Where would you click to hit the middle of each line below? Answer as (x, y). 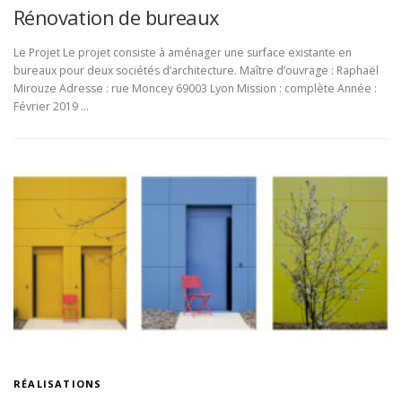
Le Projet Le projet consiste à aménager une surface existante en (183, 53)
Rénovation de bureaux (117, 17)
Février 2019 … (51, 107)
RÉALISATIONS (58, 384)
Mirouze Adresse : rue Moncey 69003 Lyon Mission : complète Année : (195, 89)
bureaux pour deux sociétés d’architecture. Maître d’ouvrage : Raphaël (196, 71)
